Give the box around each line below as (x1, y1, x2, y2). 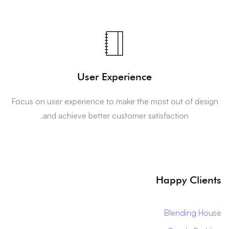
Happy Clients (156, 174, 221, 187)
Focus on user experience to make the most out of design (11, 96, 218, 107)
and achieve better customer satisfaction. (42, 110, 189, 121)
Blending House (164, 208, 221, 218)
